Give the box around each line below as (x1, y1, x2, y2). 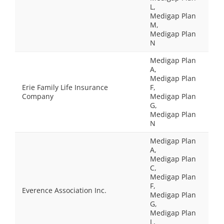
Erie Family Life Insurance (22, 82, 108, 92)
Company (22, 91, 53, 101)
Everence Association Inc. (22, 185, 106, 195)
